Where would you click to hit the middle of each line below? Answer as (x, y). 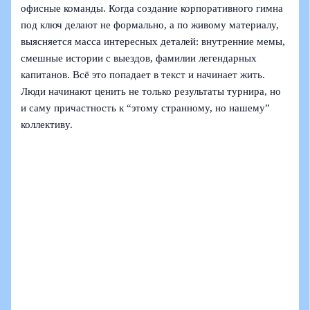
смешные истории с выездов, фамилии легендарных (139, 58)
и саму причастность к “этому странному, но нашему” (146, 108)
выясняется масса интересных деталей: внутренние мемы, (153, 41)
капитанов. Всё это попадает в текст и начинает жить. (143, 74)
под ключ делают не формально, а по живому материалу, (150, 25)
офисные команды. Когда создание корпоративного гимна (152, 8)
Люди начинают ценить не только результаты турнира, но (151, 91)
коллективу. (47, 124)
